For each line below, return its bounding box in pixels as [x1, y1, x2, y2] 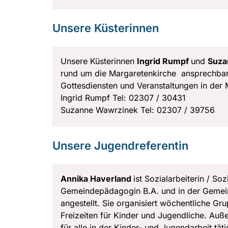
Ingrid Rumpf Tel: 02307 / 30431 [61, 92, 186, 103]
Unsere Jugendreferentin [52, 138, 188, 152]
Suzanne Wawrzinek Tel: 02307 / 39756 [61, 104, 215, 115]
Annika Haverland [61, 173, 133, 184]
